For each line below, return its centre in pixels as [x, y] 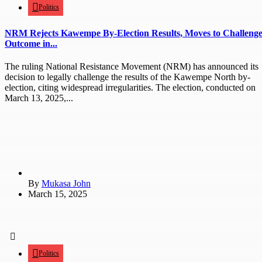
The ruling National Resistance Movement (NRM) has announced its [132, 67]
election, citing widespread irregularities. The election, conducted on [130, 88]
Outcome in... [31, 43]
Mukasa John [66, 184]
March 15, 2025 [58, 194]
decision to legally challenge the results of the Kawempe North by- [127, 77]
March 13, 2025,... [39, 98]
